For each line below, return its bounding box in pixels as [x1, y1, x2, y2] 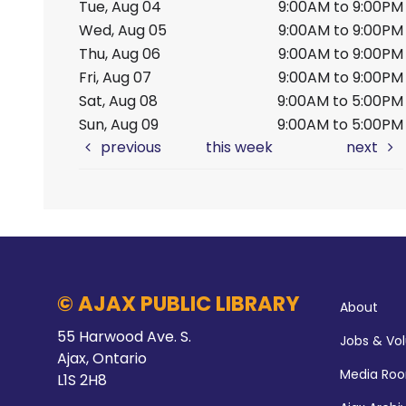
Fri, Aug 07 [79, 66, 151, 88]
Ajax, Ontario [57, 347, 147, 369]
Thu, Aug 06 [79, 43, 160, 64]
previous [97, 136, 161, 158]
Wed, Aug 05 [79, 19, 167, 41]
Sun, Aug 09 [79, 113, 159, 135]
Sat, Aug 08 [79, 90, 158, 111]
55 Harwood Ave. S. [57, 325, 191, 347]
